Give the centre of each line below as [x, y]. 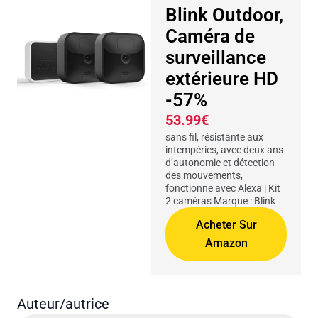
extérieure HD [222, 78]
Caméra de [210, 36]
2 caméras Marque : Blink [221, 201]
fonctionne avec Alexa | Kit [223, 188]
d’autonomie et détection [220, 162]
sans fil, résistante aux [215, 137]
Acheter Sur [226, 224]
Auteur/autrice [63, 303]
